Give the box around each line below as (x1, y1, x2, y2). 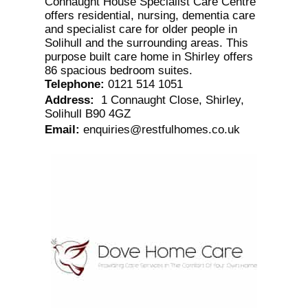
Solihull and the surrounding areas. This (44, 36, 248, 49)
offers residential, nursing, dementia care (44, 8, 255, 22)
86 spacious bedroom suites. (44, 63, 192, 77)
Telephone (44, 77, 100, 91)
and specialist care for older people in (44, 22, 237, 36)
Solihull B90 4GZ (44, 107, 131, 120)
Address (44, 93, 90, 107)
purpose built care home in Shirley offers (44, 49, 253, 63)
